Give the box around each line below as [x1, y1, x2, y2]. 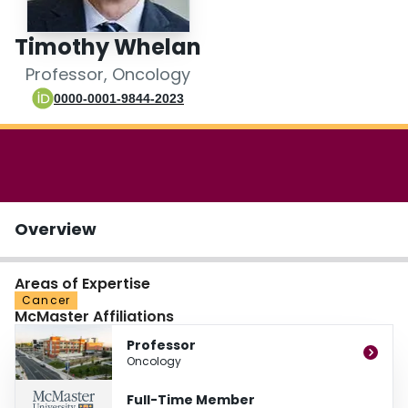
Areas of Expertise [15, 273, 150, 295]
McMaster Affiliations [15, 306, 174, 328]
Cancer [22, 292, 71, 309]
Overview [15, 218, 97, 241]
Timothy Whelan [15, 32, 201, 63]
